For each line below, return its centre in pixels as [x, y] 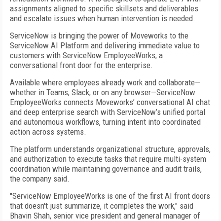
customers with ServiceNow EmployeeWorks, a [86, 55]
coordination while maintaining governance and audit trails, [106, 169]
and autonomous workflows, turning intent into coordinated [105, 122]
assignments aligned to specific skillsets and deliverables [104, 8]
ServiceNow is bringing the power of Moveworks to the [99, 36]
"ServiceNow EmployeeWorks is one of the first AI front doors [110, 196]
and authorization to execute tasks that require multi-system [108, 159]
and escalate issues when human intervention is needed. [103, 18]
